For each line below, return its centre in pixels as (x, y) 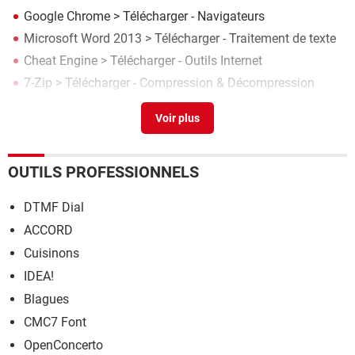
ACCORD (48, 230)
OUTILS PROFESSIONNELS (103, 172)
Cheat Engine (61, 61)
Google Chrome (67, 16)
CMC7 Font (55, 322)
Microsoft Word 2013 (83, 38)
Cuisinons (52, 253)
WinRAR (46, 105)
